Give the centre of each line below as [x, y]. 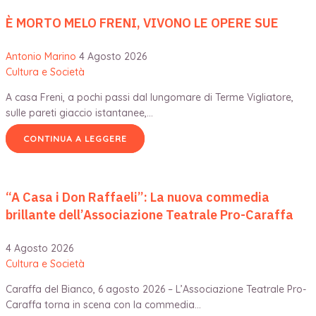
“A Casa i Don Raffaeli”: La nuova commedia [138, 197]
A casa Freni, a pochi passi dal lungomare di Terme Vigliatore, [150, 97]
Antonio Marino [41, 56]
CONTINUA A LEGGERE [75, 138]
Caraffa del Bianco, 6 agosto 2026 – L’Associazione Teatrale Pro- [156, 289]
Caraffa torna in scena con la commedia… [103, 304]
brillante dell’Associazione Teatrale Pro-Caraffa [150, 214]
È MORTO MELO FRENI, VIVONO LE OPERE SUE [142, 23]
